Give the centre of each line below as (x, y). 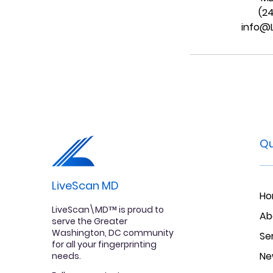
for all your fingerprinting (104, 245)
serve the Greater (90, 222)
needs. (66, 256)
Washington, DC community (113, 233)
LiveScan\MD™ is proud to (108, 210)
